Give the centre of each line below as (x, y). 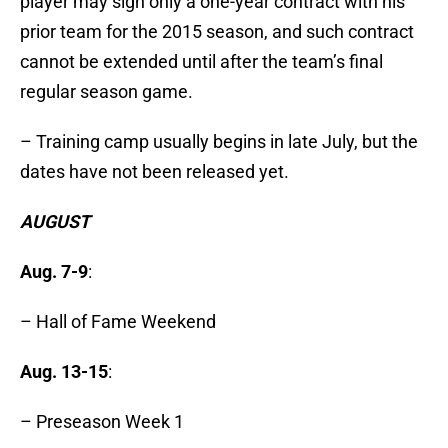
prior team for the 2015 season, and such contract (217, 32)
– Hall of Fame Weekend (118, 322)
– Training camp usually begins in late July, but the (219, 142)
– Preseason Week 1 (102, 422)
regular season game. (106, 92)
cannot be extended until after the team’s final (201, 62)
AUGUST (55, 222)
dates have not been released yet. (154, 172)
